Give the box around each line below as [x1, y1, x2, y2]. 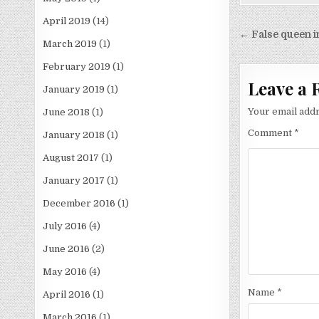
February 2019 [43, 61, 111, 73]
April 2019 [43, 16, 91, 27]
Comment [247, 127, 294, 139]
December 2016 [43, 198, 116, 209]
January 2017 [43, 175, 105, 187]
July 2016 [43, 221, 88, 232]
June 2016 [43, 244, 90, 255]
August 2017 [43, 152, 100, 164]
